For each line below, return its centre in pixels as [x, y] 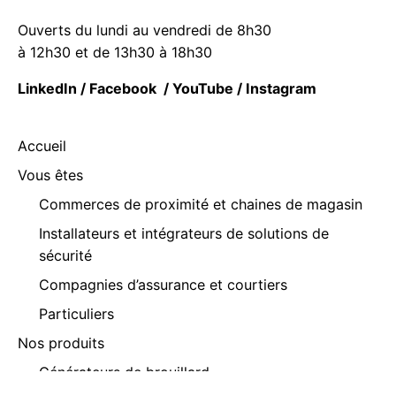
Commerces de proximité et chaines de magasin [201, 204]
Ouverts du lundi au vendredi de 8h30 [145, 30]
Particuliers [76, 313]
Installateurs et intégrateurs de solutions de [184, 233]
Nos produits [61, 343]
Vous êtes [50, 175]
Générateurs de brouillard [124, 372]
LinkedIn [47, 88]
